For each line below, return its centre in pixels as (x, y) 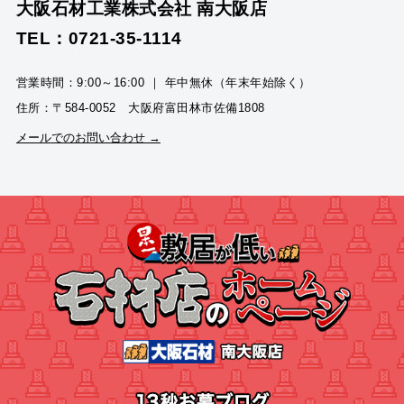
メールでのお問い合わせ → (88, 137)
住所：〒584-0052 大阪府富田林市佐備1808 (140, 108)
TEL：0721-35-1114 (99, 39)
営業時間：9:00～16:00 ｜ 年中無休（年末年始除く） (163, 83)
